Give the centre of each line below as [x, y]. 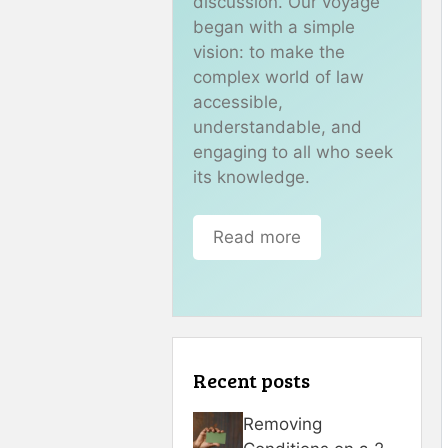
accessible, [238, 101]
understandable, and [277, 126]
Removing [282, 423]
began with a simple [274, 26]
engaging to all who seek [293, 151]
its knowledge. [251, 176]
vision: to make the [269, 51]
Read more [257, 237]
